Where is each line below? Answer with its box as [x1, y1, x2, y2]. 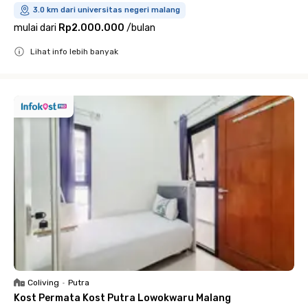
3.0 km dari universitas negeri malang [33, 5, 180, 14]
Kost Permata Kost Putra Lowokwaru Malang [14, 291, 231, 304]
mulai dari [14, 21, 56, 34]
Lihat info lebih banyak [30, 46, 118, 56]
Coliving [27, 277, 59, 287]
